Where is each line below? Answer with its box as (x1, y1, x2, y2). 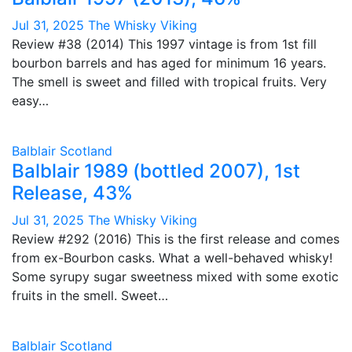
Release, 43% (12, 181, 133, 204)
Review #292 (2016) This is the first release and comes (12, 231, 339, 247)
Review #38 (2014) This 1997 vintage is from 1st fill (12, 36, 317, 52)
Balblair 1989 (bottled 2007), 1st (12, 159, 300, 182)
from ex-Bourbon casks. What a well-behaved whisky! (12, 250, 332, 266)
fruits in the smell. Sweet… (12, 288, 168, 303)
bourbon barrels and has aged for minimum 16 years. (12, 55, 326, 71)
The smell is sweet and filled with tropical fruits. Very (12, 74, 327, 90)
